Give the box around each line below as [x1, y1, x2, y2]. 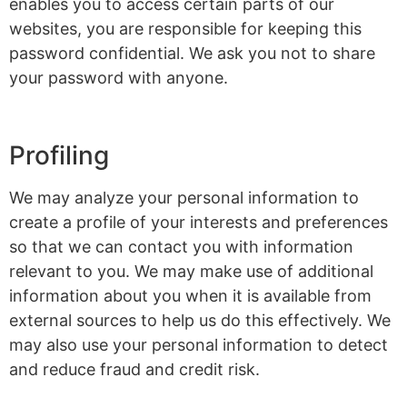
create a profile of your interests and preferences [9, 212, 388, 232]
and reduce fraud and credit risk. [9, 359, 260, 379]
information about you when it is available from [9, 285, 372, 305]
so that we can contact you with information [9, 236, 353, 256]
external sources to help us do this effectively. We [9, 310, 391, 330]
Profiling [9, 139, 109, 171]
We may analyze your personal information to [9, 187, 359, 207]
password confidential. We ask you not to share [9, 44, 375, 64]
